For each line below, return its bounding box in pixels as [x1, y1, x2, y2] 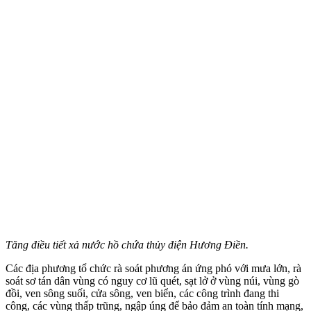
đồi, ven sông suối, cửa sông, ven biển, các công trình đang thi [6, 287, 279, 299]
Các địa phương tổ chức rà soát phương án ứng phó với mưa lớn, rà [6, 262, 301, 274]
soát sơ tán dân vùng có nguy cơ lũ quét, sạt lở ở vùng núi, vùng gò [6, 274, 299, 287]
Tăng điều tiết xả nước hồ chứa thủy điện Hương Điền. [6, 238, 249, 251]
